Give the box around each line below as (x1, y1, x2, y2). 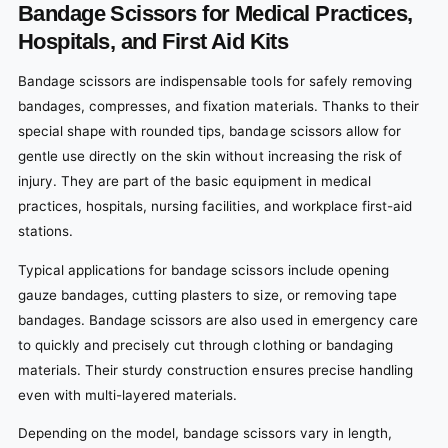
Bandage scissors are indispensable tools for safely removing (18, 73, 412, 90)
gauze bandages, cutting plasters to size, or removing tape (18, 286, 397, 303)
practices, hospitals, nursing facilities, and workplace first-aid (18, 198, 412, 215)
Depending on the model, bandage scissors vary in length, (18, 425, 392, 442)
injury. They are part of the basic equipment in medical (18, 173, 371, 190)
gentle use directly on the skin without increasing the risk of (18, 148, 402, 165)
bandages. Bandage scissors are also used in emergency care (18, 311, 418, 328)
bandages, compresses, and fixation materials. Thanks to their (18, 98, 419, 115)
